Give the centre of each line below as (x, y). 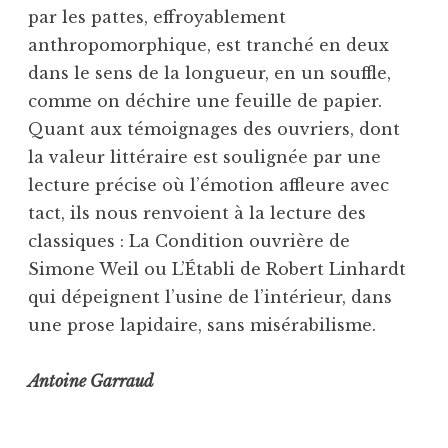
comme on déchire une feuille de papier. (205, 100)
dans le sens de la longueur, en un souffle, (209, 72)
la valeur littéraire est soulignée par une (204, 156)
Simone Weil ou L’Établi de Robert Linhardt (217, 268)
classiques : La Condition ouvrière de (189, 240)
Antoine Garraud (91, 380)
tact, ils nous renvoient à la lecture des (197, 212)
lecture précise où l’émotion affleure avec (208, 184)
